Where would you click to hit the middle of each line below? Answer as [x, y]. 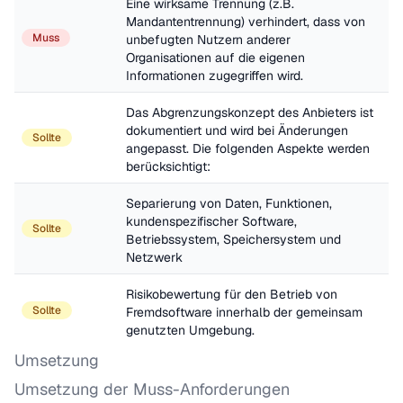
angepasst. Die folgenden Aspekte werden [248, 148]
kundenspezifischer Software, [211, 221]
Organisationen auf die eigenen [215, 58]
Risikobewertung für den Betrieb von [232, 294]
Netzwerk [154, 257]
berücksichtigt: [170, 166]
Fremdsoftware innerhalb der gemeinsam [244, 312]
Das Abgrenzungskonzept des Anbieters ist [250, 112]
